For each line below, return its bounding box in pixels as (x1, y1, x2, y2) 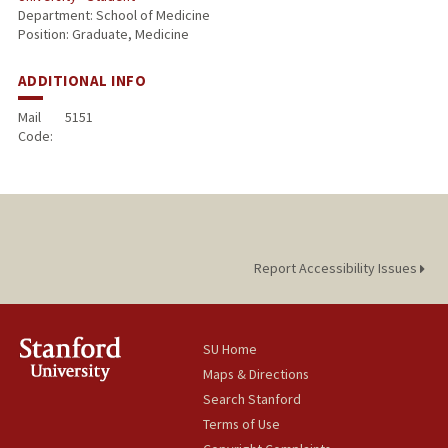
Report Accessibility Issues (253, 259, 420, 278)
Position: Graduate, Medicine (17, 25, 189, 44)
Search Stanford (203, 390, 302, 409)
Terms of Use (203, 415, 281, 434)
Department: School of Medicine (17, 6, 210, 25)
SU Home (203, 340, 258, 359)
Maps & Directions (203, 365, 310, 384)
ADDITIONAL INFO (17, 71, 147, 91)
